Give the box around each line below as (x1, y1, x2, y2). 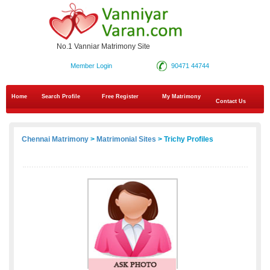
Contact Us (214, 98, 246, 105)
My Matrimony (162, 93, 201, 100)
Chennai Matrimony (22, 135, 89, 144)
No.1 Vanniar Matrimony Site (57, 42, 150, 51)
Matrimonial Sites (96, 135, 156, 144)
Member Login (70, 62, 112, 70)
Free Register (102, 93, 139, 100)
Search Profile (42, 93, 80, 100)
